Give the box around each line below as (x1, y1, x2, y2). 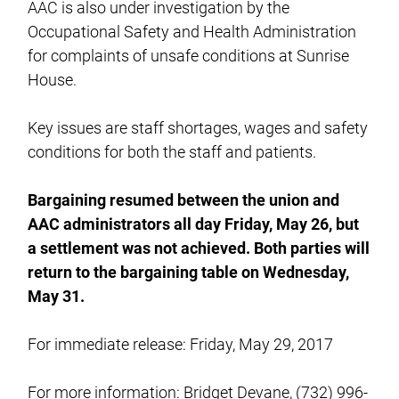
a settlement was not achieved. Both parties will (28, 238, 370, 257)
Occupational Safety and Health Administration (28, 21, 357, 41)
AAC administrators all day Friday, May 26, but (28, 214, 360, 233)
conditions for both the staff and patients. (28, 142, 317, 161)
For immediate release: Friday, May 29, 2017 (28, 334, 334, 354)
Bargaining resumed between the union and (28, 190, 340, 209)
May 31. (28, 286, 85, 305)
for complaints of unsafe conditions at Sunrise (28, 45, 350, 65)
